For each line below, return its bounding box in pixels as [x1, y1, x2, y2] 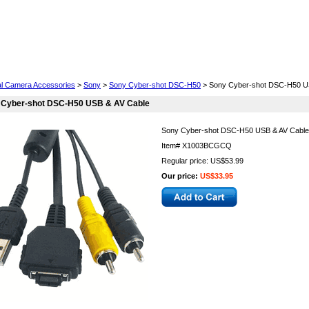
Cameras [168, 59, 205, 69]
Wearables [97, 59, 139, 69]
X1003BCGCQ [182, 141, 232, 150]
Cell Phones [25, 59, 72, 69]
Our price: [161, 172, 200, 180]
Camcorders [231, 59, 281, 69]
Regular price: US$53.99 [161, 157, 243, 165]
